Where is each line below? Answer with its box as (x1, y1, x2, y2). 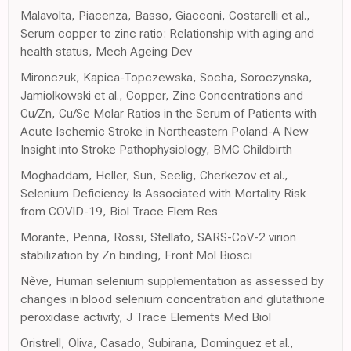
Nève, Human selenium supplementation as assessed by (20, 273, 324, 288)
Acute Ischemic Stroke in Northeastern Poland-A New (20, 123, 309, 139)
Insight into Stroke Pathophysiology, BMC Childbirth (20, 141, 292, 157)
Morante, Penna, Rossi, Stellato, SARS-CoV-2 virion (20, 229, 296, 244)
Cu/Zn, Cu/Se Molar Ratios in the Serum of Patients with (20, 105, 317, 121)
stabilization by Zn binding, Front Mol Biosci (20, 247, 252, 262)
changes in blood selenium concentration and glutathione (20, 291, 325, 306)
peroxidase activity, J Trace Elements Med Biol (20, 309, 271, 324)
